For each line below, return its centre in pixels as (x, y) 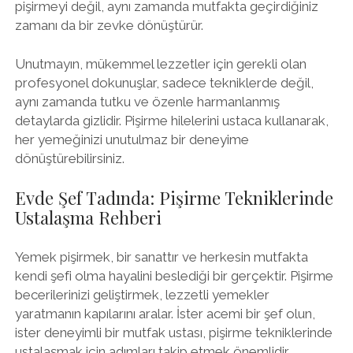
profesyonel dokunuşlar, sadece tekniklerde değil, (164, 83)
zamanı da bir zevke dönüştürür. (109, 25)
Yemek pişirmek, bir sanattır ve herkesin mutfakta (161, 257)
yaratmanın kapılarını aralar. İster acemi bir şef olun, (165, 314)
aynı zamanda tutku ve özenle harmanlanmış (147, 102)
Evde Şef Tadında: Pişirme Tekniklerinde (174, 197)
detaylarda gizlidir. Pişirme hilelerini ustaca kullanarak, (171, 121)
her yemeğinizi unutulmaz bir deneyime (132, 139)
